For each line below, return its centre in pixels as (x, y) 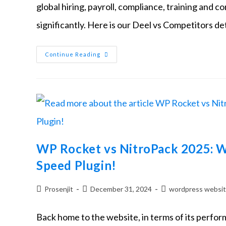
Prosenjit (59, 189)
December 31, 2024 (121, 189)
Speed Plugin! (76, 165)
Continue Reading (73, 54)
